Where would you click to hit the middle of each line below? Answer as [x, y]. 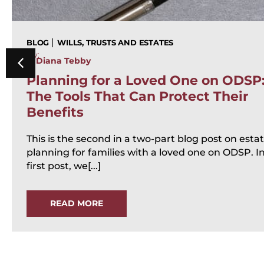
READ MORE [77, 204]
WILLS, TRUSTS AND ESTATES [115, 43]
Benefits [55, 113]
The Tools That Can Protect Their [137, 97]
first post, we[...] [64, 166]
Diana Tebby [63, 61]
